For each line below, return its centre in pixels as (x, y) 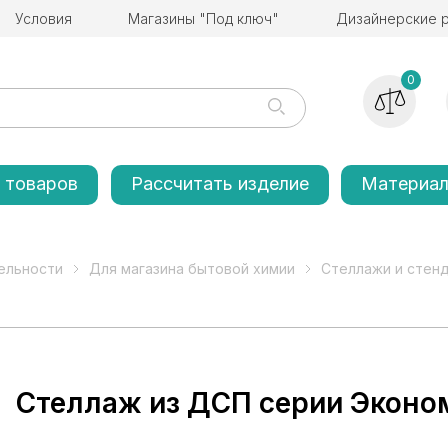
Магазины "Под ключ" (204, 18)
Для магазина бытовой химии (192, 268)
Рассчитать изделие (219, 183)
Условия (44, 18)
